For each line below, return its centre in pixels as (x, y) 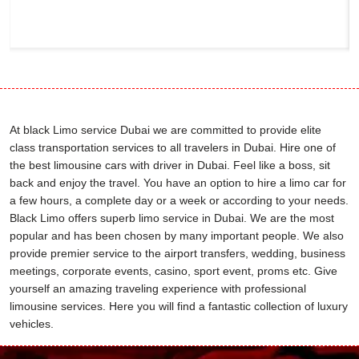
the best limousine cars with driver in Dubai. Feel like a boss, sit (170, 165)
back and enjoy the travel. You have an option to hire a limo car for (178, 182)
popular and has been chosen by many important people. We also (177, 235)
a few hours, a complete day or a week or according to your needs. (179, 200)
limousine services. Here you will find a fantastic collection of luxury (179, 306)
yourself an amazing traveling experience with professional (158, 288)
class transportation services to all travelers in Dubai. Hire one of (173, 147)
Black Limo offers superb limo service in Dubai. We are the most (172, 218)
